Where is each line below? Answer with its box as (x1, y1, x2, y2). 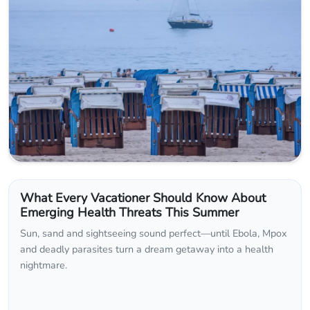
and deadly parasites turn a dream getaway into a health (20, 242, 273, 257)
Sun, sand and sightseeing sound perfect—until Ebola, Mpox (20, 226, 287, 241)
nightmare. (20, 258, 67, 273)
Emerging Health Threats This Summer (20, 204, 239, 221)
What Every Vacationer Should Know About (20, 190, 266, 207)
